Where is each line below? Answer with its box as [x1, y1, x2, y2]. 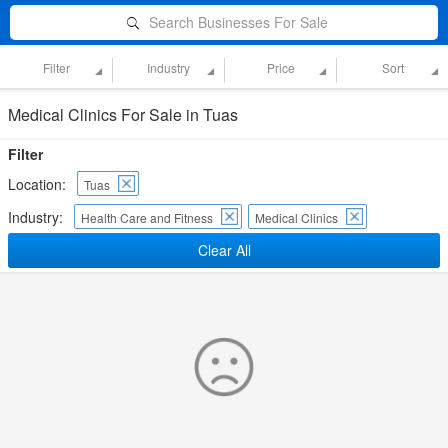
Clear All [197, 240, 251, 260]
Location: [8, 174, 66, 194]
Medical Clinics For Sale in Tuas [8, 103, 238, 126]
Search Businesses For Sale [148, 12, 328, 32]
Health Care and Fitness [81, 209, 213, 226]
